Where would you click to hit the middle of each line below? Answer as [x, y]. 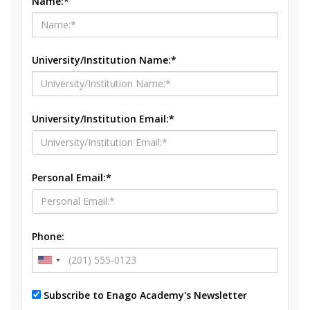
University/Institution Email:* [103, 118]
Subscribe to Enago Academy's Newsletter [145, 295]
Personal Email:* [72, 177]
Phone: [48, 236]
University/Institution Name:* [104, 60]
